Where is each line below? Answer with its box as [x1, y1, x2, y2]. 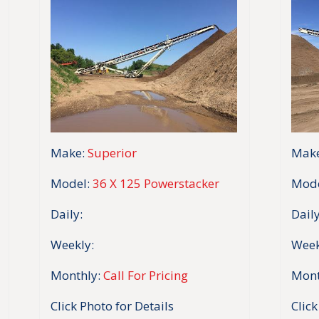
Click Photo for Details [51, 297, 174, 314]
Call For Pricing [103, 266, 188, 283]
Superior [88, 144, 137, 161]
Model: [51, 174, 90, 192]
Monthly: [51, 266, 100, 283]
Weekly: [51, 236, 94, 253]
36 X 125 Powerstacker [93, 174, 219, 192]
